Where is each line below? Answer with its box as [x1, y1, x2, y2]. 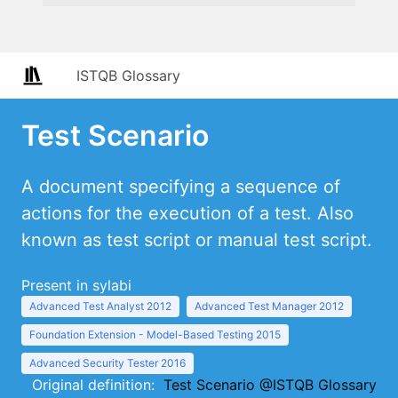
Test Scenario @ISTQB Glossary [163, 376, 377, 394]
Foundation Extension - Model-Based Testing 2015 [29, 328, 281, 341]
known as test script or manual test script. [21, 229, 372, 251]
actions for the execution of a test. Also [21, 203, 354, 224]
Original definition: [32, 376, 163, 394]
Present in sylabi [21, 276, 131, 294]
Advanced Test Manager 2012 [195, 299, 344, 313]
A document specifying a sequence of [21, 176, 340, 197]
